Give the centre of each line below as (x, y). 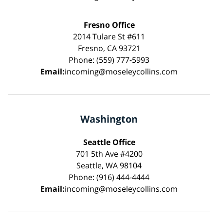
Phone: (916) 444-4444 (109, 177)
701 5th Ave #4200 (109, 154)
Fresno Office (109, 25)
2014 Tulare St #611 (109, 36)
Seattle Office (109, 142)
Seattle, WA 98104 (109, 165)
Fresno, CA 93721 (109, 48)
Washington (109, 119)
